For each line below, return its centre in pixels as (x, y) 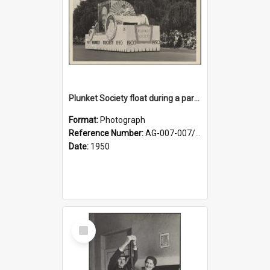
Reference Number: (107, 133)
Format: (84, 120)
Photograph (123, 120)
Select (87, 223)
